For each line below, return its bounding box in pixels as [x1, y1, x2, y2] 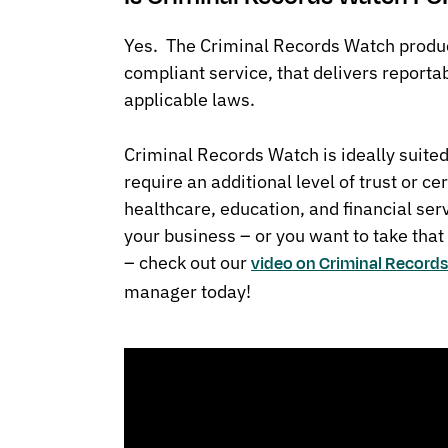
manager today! [124, 280, 251, 304]
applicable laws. [124, 88, 255, 112]
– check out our [124, 251, 251, 275]
